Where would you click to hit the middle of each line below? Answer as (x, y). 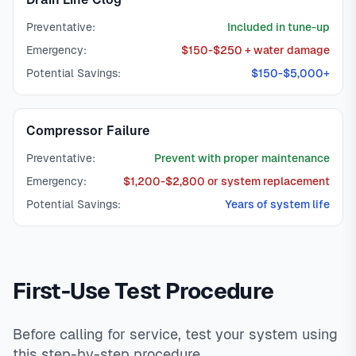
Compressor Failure (88, 131)
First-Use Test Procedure (143, 291)
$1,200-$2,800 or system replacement (226, 181)
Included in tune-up (279, 27)
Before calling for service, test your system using (175, 334)
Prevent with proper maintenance (242, 158)
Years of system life (277, 204)
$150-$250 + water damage (255, 50)
